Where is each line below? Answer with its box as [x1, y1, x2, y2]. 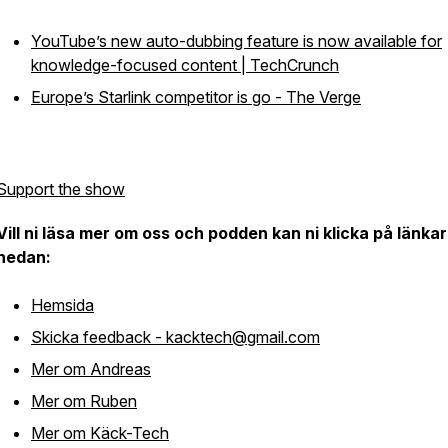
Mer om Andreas [31, 359, 151, 379]
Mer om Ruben [31, 391, 137, 411]
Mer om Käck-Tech [31, 423, 169, 443]
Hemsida [31, 295, 94, 315]
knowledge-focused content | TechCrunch [31, 55, 339, 75]
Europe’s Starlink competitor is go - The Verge [31, 87, 361, 107]
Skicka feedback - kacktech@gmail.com [31, 327, 320, 347]
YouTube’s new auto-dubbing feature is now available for [31, 31, 442, 51]
